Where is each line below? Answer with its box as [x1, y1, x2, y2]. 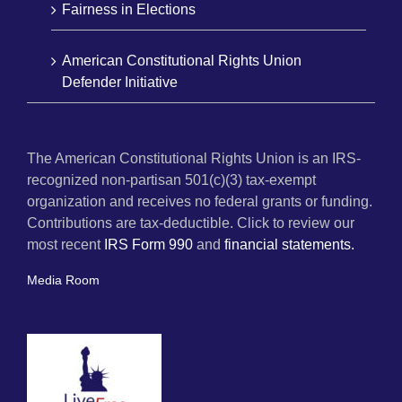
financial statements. [224, 237, 354, 253]
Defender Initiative [62, 74, 178, 91]
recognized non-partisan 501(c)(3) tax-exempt [27, 172, 316, 188]
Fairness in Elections [62, 2, 196, 18]
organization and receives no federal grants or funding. [27, 194, 372, 210]
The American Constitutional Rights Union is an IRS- [27, 151, 361, 167]
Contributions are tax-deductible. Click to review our [27, 215, 354, 232]
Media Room [27, 272, 100, 287]
